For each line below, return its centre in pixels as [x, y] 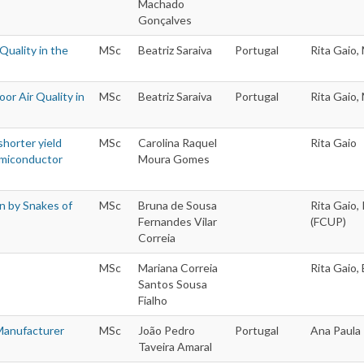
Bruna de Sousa [178, 206]
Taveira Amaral [175, 347]
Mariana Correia [178, 268]
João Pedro [167, 331]
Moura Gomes [174, 159]
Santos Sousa [173, 284]
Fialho [153, 301]
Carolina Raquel [178, 143]
